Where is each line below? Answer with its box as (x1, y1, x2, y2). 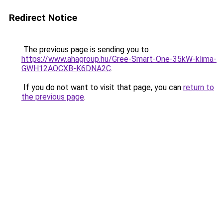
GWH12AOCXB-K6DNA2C (21, 64, 111, 73)
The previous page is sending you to (21, 45, 149, 54)
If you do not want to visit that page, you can (21, 83, 183, 92)
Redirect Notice (9, 12, 77, 23)
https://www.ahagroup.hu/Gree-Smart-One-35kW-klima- (21, 54, 217, 64)
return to (183, 83, 214, 92)
